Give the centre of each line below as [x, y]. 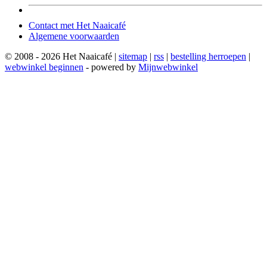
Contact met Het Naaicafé [77, 25]
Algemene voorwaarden [74, 36]
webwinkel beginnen [44, 67]
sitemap [133, 56]
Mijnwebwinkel [168, 67]
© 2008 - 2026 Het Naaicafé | [62, 56]
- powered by [111, 67]
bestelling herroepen [208, 56]
